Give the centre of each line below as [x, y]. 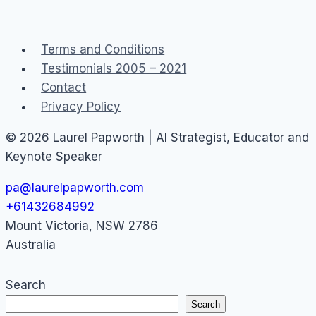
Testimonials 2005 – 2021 [114, 69]
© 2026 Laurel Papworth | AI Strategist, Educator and [157, 138]
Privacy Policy [81, 107]
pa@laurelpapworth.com [75, 188]
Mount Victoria [47, 226]
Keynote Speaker [54, 157]
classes [133, 110]
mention [134, 72]
